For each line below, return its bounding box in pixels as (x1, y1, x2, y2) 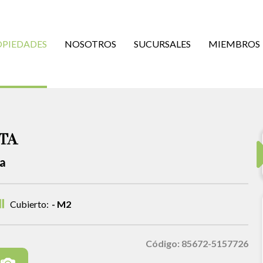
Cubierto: (9, 198, 49, 210)
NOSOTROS (65, 38, 116, 49)
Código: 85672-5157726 (145, 238, 248, 249)
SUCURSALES (134, 38, 191, 49)
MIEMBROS (208, 38, 260, 49)
